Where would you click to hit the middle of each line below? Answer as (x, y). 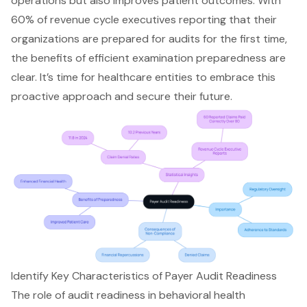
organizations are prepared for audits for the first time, (149, 38)
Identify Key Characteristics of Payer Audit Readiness (144, 276)
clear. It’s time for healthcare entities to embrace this (143, 77)
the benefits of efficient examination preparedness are (148, 58)
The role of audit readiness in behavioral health (128, 295)
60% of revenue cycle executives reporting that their (144, 19)
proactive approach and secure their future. (122, 96)
